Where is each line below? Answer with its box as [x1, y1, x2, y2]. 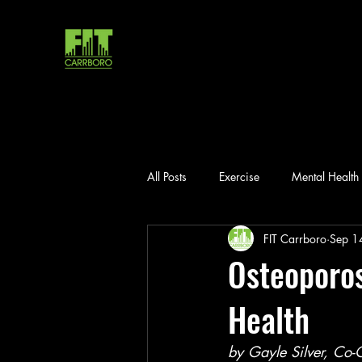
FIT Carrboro [263, 230, 326, 246]
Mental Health [292, 168, 359, 184]
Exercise [219, 168, 259, 184]
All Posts [147, 168, 187, 184]
